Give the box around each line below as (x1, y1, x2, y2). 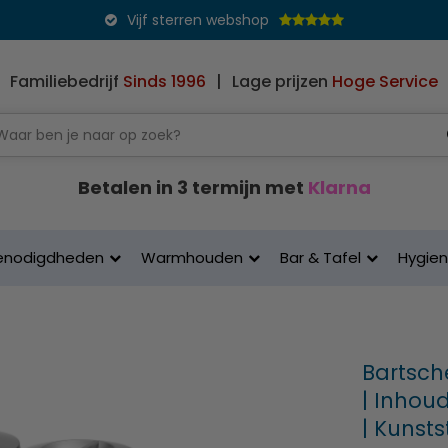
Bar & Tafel (280, 247, 361, 268)
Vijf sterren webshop (126, 10, 269, 30)
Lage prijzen (232, 70, 332, 93)
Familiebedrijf (10, 70, 123, 93)
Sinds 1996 (123, 70, 206, 93)
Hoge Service (332, 70, 438, 93)
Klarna (307, 175, 371, 200)
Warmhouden (141, 247, 243, 268)
